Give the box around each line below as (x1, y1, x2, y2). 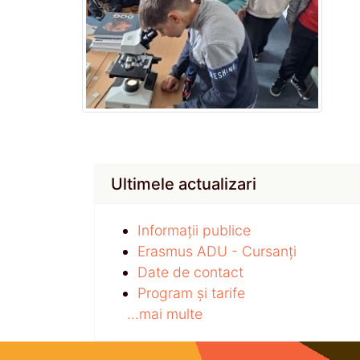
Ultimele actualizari (111, 174, 256, 194)
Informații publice (137, 221, 251, 239)
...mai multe (127, 305, 202, 322)
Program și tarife (137, 284, 245, 301)
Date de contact (137, 263, 243, 280)
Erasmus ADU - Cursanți (137, 242, 297, 260)
